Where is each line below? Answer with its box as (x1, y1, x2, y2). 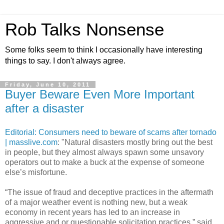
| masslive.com (5, 137, 57, 146)
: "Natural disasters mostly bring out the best (57, 137, 212, 146)
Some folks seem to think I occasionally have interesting (5, 45, 202, 54)
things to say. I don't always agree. (5, 56, 125, 65)
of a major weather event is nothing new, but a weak (5, 197, 187, 206)
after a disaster (5, 101, 84, 115)
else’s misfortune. (5, 167, 67, 176)
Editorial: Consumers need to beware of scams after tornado (5, 127, 216, 136)
